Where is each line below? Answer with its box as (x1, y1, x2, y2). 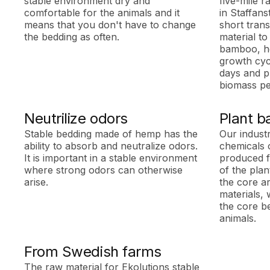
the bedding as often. (24, 30, 120, 43)
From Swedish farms (24, 242, 162, 260)
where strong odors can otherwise (24, 163, 183, 176)
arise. (24, 175, 49, 188)
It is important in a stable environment (24, 151, 198, 164)
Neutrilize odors (24, 109, 128, 127)
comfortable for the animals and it (24, 6, 180, 19)
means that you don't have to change (24, 18, 196, 31)
